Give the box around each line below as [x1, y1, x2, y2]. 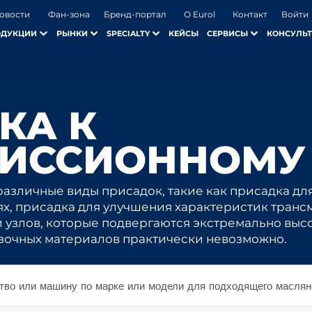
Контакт [233, 9, 268, 20]
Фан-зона [47, 9, 90, 20]
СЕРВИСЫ [206, 29, 248, 39]
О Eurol [183, 9, 215, 20]
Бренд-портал [103, 9, 166, 20]
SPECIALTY [106, 29, 150, 39]
